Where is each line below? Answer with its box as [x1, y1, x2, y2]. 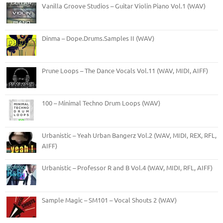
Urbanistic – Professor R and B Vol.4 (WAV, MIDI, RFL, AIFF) [42, 163, 213, 172]
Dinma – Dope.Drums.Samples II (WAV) [42, 33, 154, 42]
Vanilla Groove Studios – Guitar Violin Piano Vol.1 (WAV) [42, 1, 206, 10]
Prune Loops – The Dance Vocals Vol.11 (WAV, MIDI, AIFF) [42, 66, 208, 75]
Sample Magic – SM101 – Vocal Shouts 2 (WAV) [42, 195, 177, 204]
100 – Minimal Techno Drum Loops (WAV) [42, 98, 160, 107]
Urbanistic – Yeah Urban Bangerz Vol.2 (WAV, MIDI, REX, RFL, [42, 130, 217, 139]
